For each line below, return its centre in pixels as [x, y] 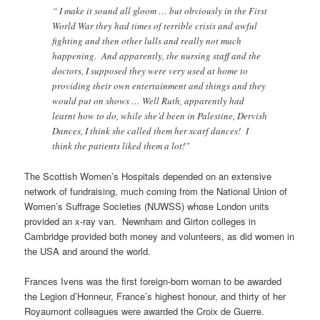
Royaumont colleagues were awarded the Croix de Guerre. [145, 311]
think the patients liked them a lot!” [121, 145]
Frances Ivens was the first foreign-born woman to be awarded [153, 281]
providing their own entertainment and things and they [159, 85]
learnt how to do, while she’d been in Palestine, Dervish [160, 115]
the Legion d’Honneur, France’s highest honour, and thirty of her [155, 296]
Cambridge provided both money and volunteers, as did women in [160, 236]
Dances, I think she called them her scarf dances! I [151, 130]
